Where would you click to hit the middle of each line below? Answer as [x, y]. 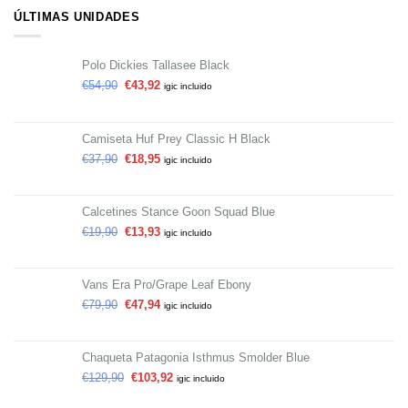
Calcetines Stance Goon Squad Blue [178, 211]
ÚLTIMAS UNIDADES [77, 17]
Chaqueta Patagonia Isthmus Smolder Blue [196, 357]
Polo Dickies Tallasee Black [156, 65]
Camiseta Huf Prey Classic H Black [176, 138]
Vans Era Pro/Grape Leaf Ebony [167, 284]
